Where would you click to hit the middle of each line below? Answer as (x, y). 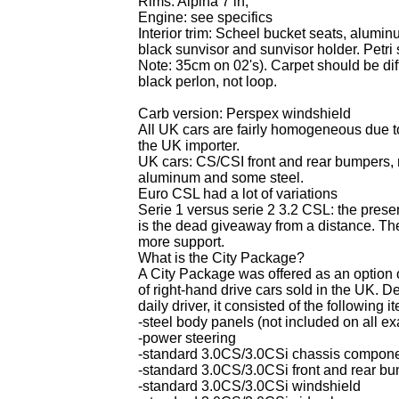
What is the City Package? (221, 258)
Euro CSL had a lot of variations (238, 194)
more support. (181, 242)
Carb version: (182, 114)
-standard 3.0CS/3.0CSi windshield (249, 386)
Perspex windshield (289, 114)
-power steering (187, 338)
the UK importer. (189, 146)
